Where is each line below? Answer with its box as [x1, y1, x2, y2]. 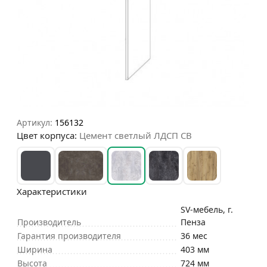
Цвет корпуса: [17, 129, 79, 142]
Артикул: [17, 117, 52, 129]
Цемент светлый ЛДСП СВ [79, 129, 192, 142]
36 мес [181, 230, 207, 241]
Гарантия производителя [17, 230, 121, 241]
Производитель [17, 216, 81, 228]
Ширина [17, 244, 52, 255]
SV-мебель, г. [181, 204, 233, 215]
